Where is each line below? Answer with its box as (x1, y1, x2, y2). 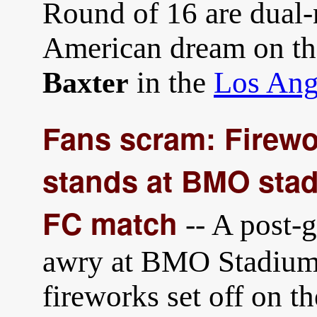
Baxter (42, 67, 129, 99)
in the (129, 66, 214, 99)
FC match (42, 202, 178, 244)
